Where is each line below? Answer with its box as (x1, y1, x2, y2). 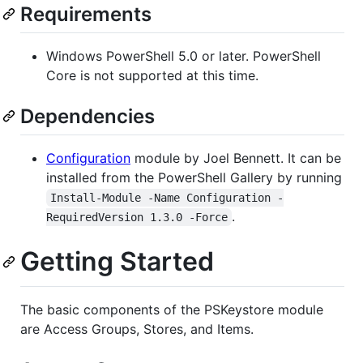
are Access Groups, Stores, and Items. (20, 320, 254, 337)
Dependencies (20, 104, 155, 128)
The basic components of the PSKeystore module (20, 301, 323, 318)
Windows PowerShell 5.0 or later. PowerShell (46, 47, 321, 64)
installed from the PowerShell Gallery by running (46, 169, 342, 186)
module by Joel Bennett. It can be (130, 149, 341, 166)
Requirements (20, 2, 152, 26)
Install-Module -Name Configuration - (50, 190, 284, 204)
